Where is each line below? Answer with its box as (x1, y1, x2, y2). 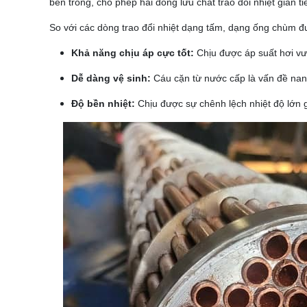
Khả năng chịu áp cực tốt (71, 47, 191, 58)
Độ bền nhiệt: (71, 98, 135, 109)
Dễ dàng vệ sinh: (71, 73, 151, 84)
